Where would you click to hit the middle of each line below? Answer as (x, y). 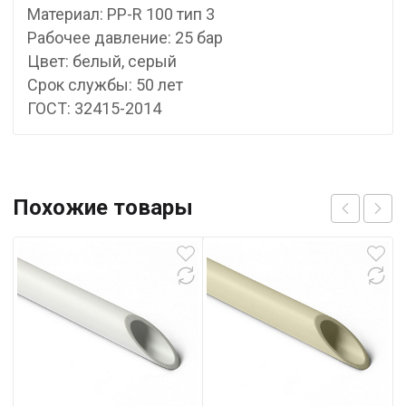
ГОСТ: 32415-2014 (94, 108)
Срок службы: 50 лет (105, 85)
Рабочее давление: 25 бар (125, 38)
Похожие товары (103, 208)
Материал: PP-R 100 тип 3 (121, 14)
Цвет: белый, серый (102, 61)
